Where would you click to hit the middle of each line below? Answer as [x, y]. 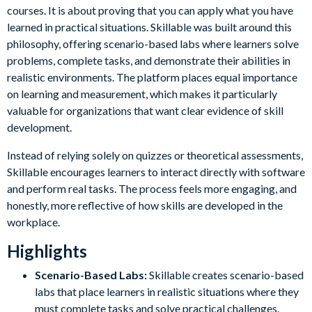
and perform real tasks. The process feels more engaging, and [152, 188]
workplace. [33, 221]
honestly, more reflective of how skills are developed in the [145, 205]
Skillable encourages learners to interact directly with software [156, 171]
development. [39, 127]
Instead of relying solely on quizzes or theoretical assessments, [155, 155]
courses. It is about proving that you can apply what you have [150, 10]
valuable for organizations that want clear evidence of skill [145, 110]
